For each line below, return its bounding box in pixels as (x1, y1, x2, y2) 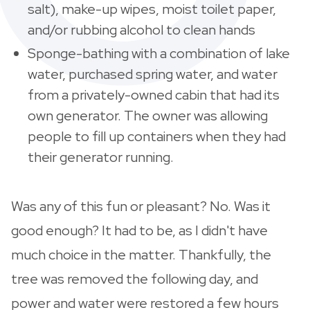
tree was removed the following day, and (11, 269, 258, 288)
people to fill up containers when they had (28, 127, 286, 145)
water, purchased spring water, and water (28, 64, 277, 83)
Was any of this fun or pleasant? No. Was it (11, 197, 271, 215)
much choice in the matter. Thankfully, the (11, 245, 271, 264)
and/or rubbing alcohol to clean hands (28, 20, 255, 39)
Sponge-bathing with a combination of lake (28, 44, 290, 62)
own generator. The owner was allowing (28, 106, 268, 125)
